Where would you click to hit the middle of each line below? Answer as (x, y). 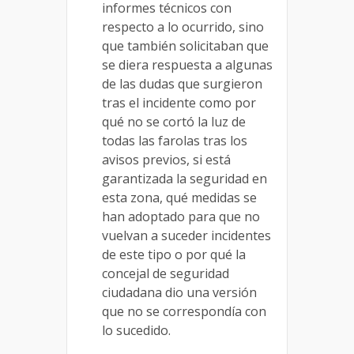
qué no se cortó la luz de (174, 121)
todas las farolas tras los (175, 140)
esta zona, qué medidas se (179, 197)
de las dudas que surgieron (182, 83)
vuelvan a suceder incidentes (186, 235)
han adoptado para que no (181, 216)
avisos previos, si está (166, 159)
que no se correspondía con (184, 311)
